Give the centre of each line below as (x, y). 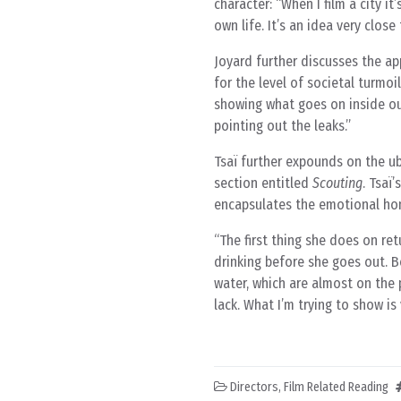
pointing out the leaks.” (282, 126)
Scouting (337, 183)
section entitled (263, 183)
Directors (254, 387)
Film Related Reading (336, 387)
